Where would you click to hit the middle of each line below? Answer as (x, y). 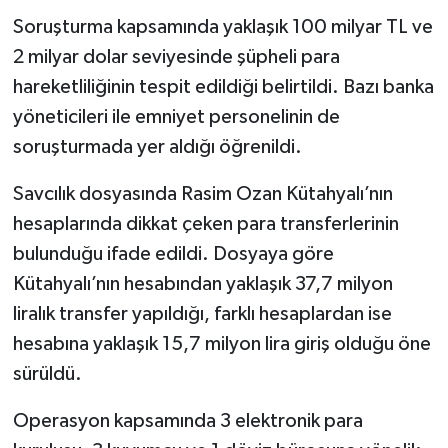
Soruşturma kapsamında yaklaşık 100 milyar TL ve (222, 26)
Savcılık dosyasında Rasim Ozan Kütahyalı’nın (202, 193)
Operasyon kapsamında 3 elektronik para (187, 420)
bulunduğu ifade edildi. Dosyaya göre (173, 253)
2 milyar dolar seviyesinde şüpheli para (176, 56)
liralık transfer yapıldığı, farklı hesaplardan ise (202, 313)
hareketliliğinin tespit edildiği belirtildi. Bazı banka (223, 86)
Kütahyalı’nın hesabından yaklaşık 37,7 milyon (202, 283)
